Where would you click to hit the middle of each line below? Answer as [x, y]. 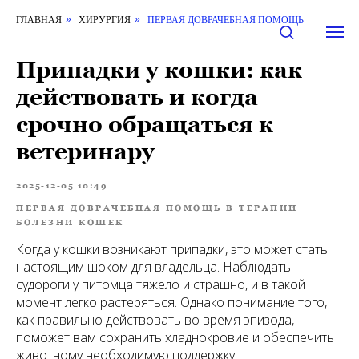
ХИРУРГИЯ [105, 19]
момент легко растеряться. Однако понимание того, [171, 302]
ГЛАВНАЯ [39, 19]
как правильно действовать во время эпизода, [155, 320]
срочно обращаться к [145, 124]
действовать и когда [137, 97]
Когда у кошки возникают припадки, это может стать [172, 249]
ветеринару [85, 151]
